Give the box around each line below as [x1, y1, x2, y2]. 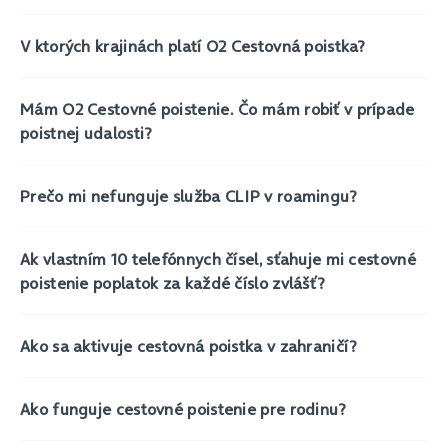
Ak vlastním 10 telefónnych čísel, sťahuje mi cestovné [20, 248, 416, 270]
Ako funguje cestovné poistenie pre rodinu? [20, 398, 347, 420]
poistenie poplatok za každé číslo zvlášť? [20, 272, 326, 294]
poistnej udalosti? [20, 122, 153, 144]
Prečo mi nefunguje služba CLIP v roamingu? [20, 185, 358, 207]
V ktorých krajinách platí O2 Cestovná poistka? [20, 35, 366, 57]
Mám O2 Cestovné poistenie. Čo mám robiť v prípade [20, 98, 415, 120]
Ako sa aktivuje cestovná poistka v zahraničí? [20, 335, 358, 357]
